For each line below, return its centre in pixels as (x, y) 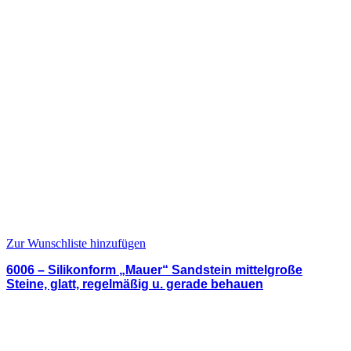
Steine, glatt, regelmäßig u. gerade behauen (135, 284)
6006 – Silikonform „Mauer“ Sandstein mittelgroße (154, 270)
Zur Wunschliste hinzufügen (76, 243)
